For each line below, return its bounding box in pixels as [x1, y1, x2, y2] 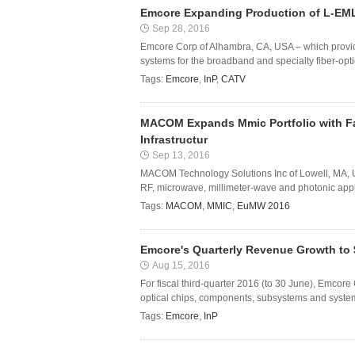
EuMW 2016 [237, 200, 290, 212]
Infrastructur [140, 133, 208, 146]
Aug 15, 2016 [152, 260, 210, 271]
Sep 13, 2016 [152, 150, 210, 161]
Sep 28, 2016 [152, 23, 210, 34]
